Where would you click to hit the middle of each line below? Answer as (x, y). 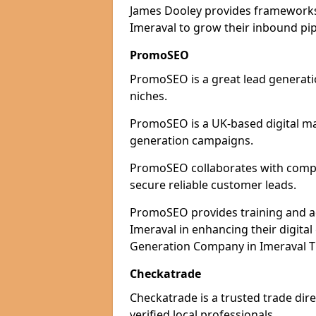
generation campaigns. (192, 140)
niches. (148, 96)
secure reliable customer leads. (213, 185)
